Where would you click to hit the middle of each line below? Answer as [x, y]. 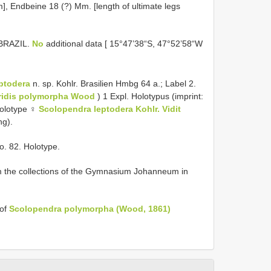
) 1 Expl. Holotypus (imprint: [149, 96]
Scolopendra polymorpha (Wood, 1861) [90, 209]
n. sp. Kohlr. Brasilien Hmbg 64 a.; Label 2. [113, 84]
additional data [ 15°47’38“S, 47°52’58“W [124, 43]
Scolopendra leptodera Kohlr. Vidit [110, 109]
